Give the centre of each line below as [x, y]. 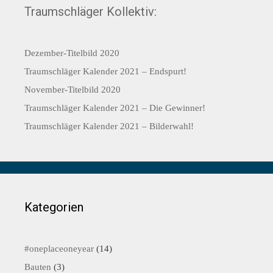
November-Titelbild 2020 [73, 90]
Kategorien [54, 207]
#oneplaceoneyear [59, 249]
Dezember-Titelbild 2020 [72, 53]
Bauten [38, 267]
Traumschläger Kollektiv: [90, 12]
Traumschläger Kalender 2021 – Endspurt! [105, 71]
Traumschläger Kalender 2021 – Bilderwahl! [109, 126]
